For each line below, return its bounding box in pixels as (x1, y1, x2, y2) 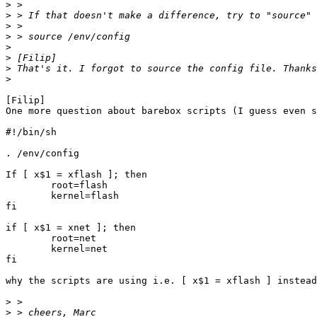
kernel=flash (6, 190, 51, 202)
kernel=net (6, 243, 51, 255)
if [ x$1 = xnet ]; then (6, 222, 136, 234)
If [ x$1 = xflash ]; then (6, 169, 147, 180)
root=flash (6, 180, 51, 191)
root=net (6, 233, 51, 244)
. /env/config (6, 148, 79, 159)
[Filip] (6, 95, 51, 106)
